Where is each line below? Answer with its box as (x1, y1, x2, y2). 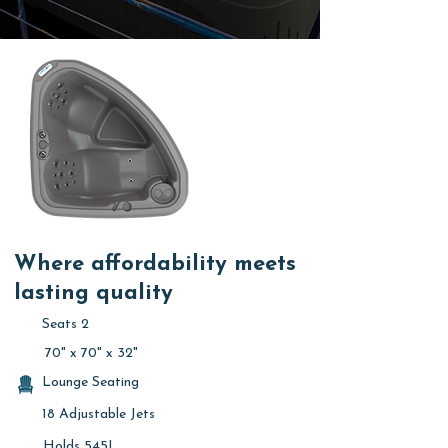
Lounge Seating (42, 375, 139, 391)
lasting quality (14, 282, 173, 306)
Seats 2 (42, 317, 89, 333)
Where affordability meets (14, 253, 296, 277)
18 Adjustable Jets (42, 407, 155, 423)
